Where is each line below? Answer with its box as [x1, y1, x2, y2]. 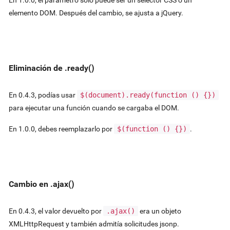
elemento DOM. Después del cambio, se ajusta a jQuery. [8, 8, 183, 17]
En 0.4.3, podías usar [8, 90, 77, 99]
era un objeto [138, 207, 181, 216]
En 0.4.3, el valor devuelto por [8, 207, 103, 216]
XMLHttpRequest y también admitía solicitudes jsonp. [8, 220, 179, 228]
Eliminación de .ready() [8, 63, 94, 73]
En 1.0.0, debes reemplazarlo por [8, 125, 114, 133]
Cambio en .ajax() [8, 179, 74, 189]
